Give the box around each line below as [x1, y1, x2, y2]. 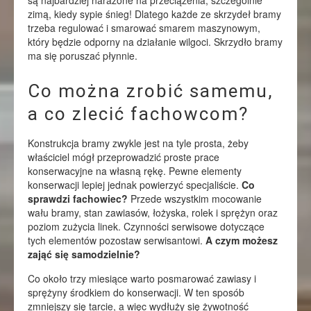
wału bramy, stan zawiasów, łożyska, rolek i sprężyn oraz [28, 205, 278, 219]
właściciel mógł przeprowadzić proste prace [28, 150, 219, 164]
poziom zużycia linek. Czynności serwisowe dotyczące [28, 219, 264, 233]
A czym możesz [205, 233, 278, 247]
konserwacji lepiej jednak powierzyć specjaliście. [28, 178, 242, 192]
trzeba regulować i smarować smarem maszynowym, [28, 21, 260, 35]
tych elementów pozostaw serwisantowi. [28, 233, 205, 247]
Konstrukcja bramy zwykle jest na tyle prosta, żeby [28, 136, 249, 150]
